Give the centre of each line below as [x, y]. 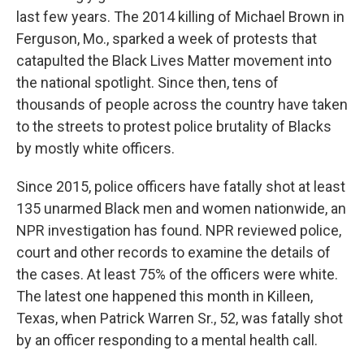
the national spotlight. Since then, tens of [147, 83]
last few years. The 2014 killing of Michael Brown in [180, 17]
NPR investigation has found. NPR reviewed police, [179, 231]
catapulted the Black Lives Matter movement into [174, 61]
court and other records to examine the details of [173, 253]
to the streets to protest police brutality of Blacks [174, 127]
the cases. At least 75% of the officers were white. [177, 275]
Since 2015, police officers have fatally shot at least [181, 187]
